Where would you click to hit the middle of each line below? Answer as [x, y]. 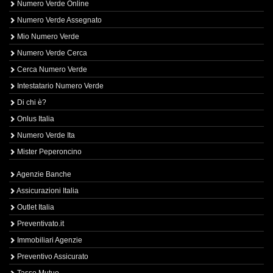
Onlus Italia [35, 119]
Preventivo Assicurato [52, 257]
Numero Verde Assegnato [58, 20]
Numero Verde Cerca [51, 53]
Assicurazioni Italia [47, 191]
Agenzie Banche [43, 174]
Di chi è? [31, 102]
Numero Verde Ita [45, 135]
